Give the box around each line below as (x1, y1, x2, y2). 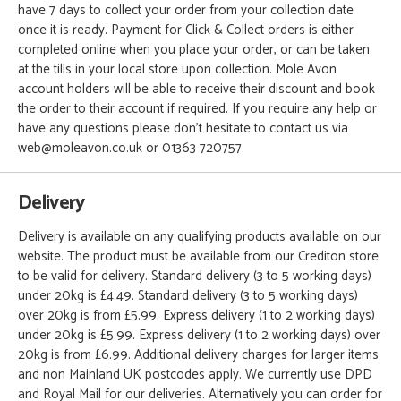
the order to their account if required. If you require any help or (18, 98, 377, 121)
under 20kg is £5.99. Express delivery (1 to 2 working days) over (18, 324, 380, 347)
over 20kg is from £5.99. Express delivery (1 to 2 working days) (18, 304, 375, 328)
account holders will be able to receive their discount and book (18, 78, 375, 101)
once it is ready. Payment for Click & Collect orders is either (18, 19, 354, 42)
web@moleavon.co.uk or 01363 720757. (18, 137, 244, 160)
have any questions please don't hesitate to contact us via (18, 117, 348, 141)
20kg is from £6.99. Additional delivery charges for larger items (18, 344, 379, 367)
